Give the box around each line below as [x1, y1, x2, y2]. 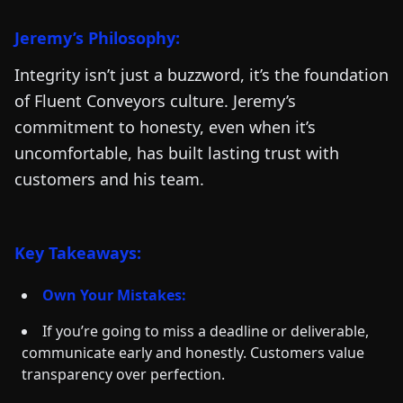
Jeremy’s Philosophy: [14, 27, 180, 49]
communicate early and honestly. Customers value [22, 343, 364, 363]
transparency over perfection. [22, 364, 225, 384]
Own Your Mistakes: [42, 285, 186, 305]
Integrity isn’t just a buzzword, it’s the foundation [14, 64, 389, 85]
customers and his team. [14, 168, 204, 190]
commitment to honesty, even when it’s [14, 116, 316, 138]
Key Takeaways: [14, 242, 141, 264]
